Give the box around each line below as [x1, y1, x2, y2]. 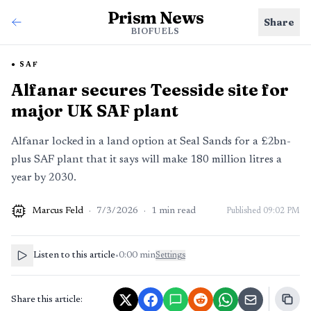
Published [226, 207, 263, 215]
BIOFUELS [131, 28, 180, 36]
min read [159, 206, 196, 216]
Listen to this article [33, 251, 115, 260]
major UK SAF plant [11, 101, 178, 121]
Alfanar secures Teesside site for [11, 80, 289, 100]
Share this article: [11, 295, 83, 305]
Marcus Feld [32, 206, 83, 216]
